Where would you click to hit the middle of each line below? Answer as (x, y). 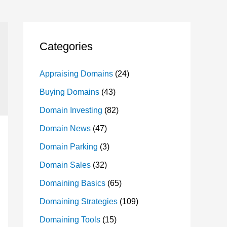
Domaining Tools (70, 220)
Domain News (65, 128)
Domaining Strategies (79, 201)
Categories (66, 46)
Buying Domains (69, 92)
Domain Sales (65, 165)
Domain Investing (71, 110)
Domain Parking (69, 147)
